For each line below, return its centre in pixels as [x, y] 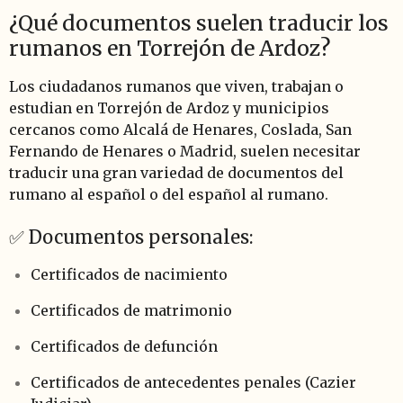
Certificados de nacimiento [129, 274]
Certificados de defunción [124, 346]
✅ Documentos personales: [131, 237]
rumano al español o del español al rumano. [169, 194]
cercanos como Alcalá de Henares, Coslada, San [180, 129]
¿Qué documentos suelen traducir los [199, 22]
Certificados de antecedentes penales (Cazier [193, 382]
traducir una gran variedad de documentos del [176, 172]
